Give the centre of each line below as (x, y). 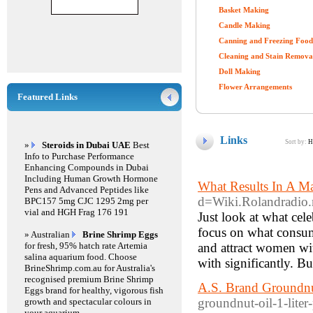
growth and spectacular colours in (88, 301)
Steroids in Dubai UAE (86, 145)
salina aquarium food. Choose (81, 257)
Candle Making (245, 25)
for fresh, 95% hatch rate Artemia (86, 246)
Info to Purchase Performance (79, 156)
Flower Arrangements (255, 87)
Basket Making (244, 10)
